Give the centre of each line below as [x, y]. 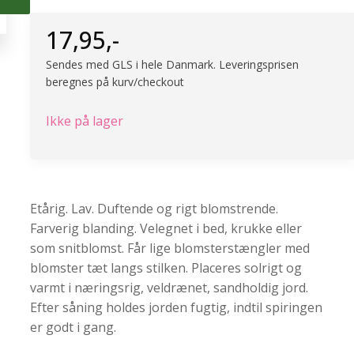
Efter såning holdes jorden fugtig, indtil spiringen [176, 308]
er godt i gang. [73, 328]
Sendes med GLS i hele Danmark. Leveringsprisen [172, 65]
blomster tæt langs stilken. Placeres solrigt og [166, 268]
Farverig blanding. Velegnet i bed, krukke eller [166, 229]
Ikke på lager [85, 121]
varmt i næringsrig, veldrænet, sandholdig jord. [169, 288]
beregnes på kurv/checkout [117, 82]
